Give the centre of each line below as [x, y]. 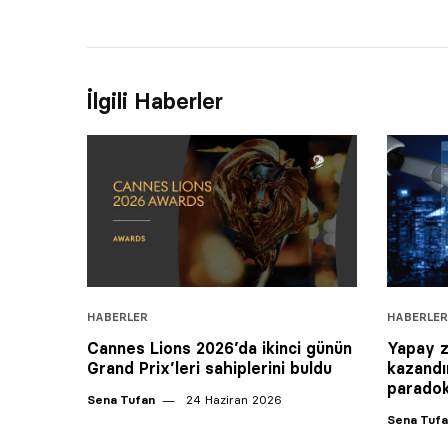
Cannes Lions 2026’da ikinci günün [219, 347]
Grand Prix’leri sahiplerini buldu [209, 367]
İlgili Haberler [155, 101]
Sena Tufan [121, 399]
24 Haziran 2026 [232, 399]
